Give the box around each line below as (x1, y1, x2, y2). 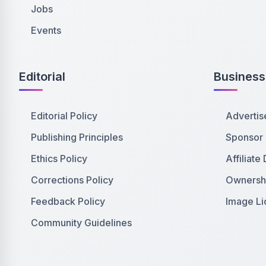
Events (31, 24, 61, 36)
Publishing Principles (31, 131, 123, 144)
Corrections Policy (31, 174, 113, 186)
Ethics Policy (31, 153, 87, 165)
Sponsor (226, 131, 263, 144)
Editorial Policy (31, 110, 97, 122)
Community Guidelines (31, 217, 132, 229)
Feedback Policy (31, 195, 105, 208)
